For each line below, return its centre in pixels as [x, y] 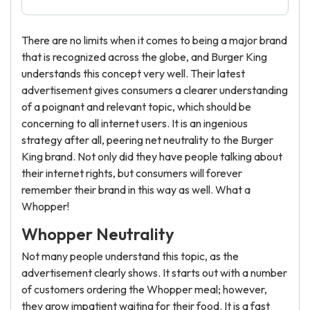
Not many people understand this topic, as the [130, 256]
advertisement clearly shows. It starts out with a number [154, 273]
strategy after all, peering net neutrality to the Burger [147, 140]
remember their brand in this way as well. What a [136, 190]
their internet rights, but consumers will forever [132, 173]
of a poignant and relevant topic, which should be [136, 107]
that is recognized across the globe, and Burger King [144, 57]
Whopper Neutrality [98, 234]
